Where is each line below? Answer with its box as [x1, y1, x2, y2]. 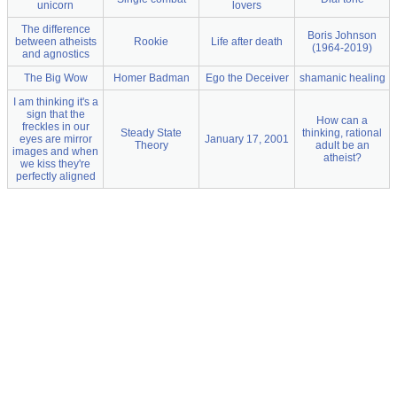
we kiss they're [20, 158, 90, 170]
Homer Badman [113, 72, 190, 84]
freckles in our [21, 121, 90, 133]
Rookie [134, 35, 168, 48]
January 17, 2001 [205, 133, 289, 145]
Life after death [211, 35, 283, 48]
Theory [134, 139, 168, 152]
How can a [316, 114, 368, 127]
